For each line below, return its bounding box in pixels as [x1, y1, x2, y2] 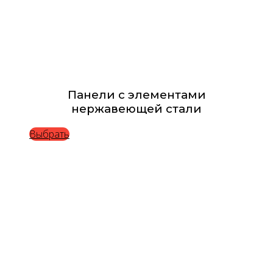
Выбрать [29, 127, 69, 141]
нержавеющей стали [71, 101, 202, 116]
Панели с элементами [67, 87, 206, 102]
